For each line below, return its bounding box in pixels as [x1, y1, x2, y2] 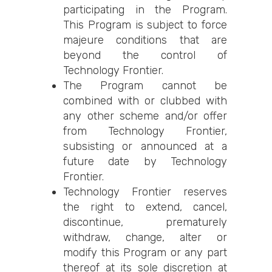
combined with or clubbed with [63, 94, 227, 107]
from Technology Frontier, [63, 124, 227, 138]
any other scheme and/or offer [63, 109, 227, 123]
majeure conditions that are [63, 33, 227, 47]
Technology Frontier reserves [63, 185, 227, 199]
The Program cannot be [63, 79, 227, 92]
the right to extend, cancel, [63, 200, 227, 214]
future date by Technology [63, 155, 227, 168]
